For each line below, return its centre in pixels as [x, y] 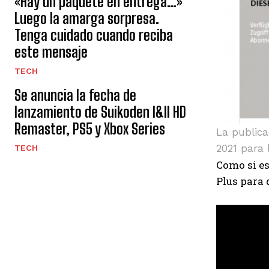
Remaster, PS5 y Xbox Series [90, 129]
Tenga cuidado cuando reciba [94, 35]
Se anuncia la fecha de [75, 95]
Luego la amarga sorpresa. [87, 18]
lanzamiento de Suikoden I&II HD [100, 112]
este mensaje [51, 52]
